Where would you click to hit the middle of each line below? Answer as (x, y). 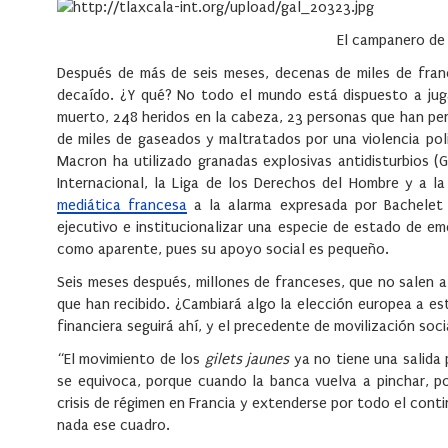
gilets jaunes (247, 359)
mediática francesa (122, 205)
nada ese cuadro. (113, 425)
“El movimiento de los (131, 359)
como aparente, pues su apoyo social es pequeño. (223, 249)
